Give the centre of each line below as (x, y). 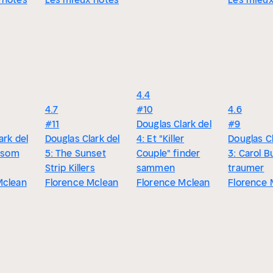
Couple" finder (168, 153)
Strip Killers (70, 168)
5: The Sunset (75, 153)
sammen (155, 168)
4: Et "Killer (160, 139)
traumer (246, 168)
